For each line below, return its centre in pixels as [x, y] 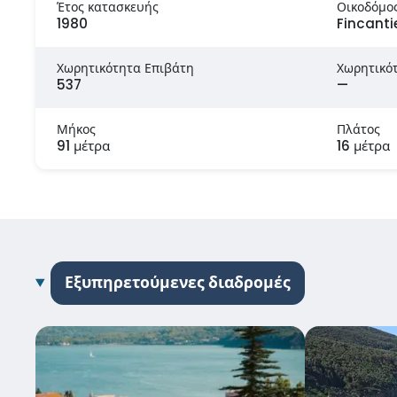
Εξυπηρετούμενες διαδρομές [177, 282]
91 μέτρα [83, 145]
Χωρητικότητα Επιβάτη [125, 68]
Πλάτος [358, 129]
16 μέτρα [363, 145]
